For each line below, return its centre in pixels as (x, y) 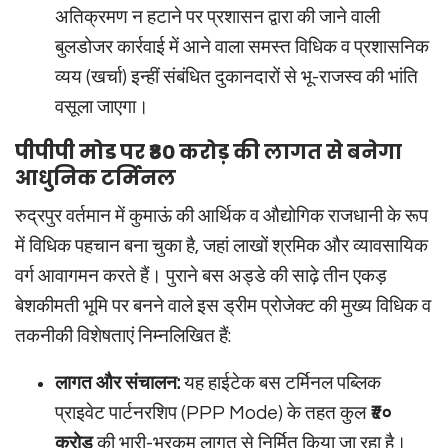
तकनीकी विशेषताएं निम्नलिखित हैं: (123, 336)
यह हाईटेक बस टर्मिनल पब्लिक (280, 383)
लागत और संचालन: (117, 383)
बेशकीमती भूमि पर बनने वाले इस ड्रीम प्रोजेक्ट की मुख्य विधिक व (223, 306)
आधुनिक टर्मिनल (95, 178)
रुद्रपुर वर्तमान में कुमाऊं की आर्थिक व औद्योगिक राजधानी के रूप (221, 216)
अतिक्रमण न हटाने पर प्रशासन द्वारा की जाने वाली (217, 17)
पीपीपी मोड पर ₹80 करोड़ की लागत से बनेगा (208, 152)
